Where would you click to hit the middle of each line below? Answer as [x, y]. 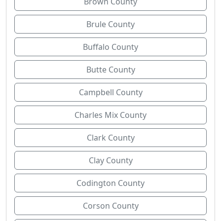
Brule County [110, 24]
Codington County [110, 183]
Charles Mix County [110, 115]
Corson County [110, 206]
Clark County [110, 138]
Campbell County [110, 92]
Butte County [110, 70]
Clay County [110, 160]
